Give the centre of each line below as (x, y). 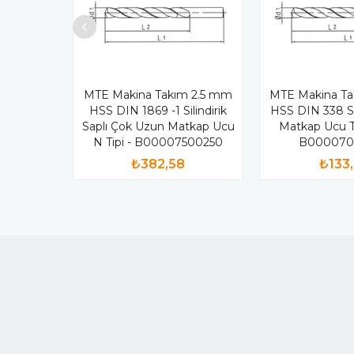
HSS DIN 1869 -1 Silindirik (158, 110)
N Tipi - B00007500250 (158, 142)
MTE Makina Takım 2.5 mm (158, 94)
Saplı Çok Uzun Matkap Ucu (158, 126)
